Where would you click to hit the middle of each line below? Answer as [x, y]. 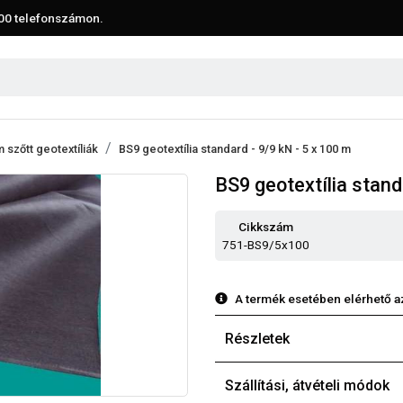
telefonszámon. [58, 18]
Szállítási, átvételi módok [307, 385]
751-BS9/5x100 [266, 244]
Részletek [257, 338]
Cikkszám [266, 226]
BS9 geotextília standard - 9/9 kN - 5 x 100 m [235, 148]
